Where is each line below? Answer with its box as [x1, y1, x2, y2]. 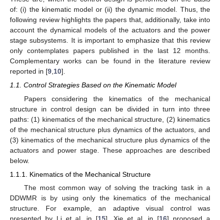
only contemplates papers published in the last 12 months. [10, 46, 210, 55]
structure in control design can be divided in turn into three [10, 105, 210, 113]
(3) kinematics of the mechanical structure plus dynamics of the [10, 136, 210, 144]
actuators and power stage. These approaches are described [10, 146, 210, 155]
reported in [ [10, 67, 48, 75]
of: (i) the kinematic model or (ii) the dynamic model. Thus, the [10, 5, 210, 13]
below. [10, 157, 29, 165]
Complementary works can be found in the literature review [10, 56, 210, 65]
